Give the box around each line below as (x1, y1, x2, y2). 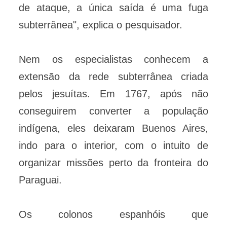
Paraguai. (19, 174, 62, 186)
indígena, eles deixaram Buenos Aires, (19, 123, 208, 134)
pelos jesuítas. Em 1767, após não (19, 88, 208, 100)
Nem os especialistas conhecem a (19, 54, 208, 65)
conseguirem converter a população (19, 105, 208, 117)
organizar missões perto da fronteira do (19, 157, 208, 169)
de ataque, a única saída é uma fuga (19, 2, 208, 14)
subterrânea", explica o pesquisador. (19, 19, 182, 31)
